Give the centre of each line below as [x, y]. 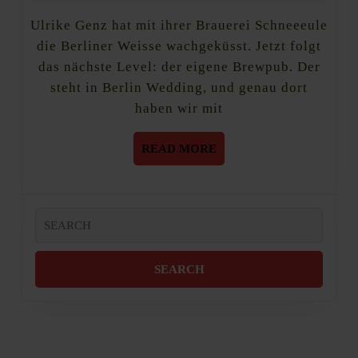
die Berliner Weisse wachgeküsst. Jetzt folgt [179, 46]
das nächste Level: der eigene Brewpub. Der [179, 66]
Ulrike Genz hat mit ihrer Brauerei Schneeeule [36, 25]
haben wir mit [179, 108]
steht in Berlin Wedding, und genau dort [179, 87]
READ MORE [179, 148]
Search [51, 215]
